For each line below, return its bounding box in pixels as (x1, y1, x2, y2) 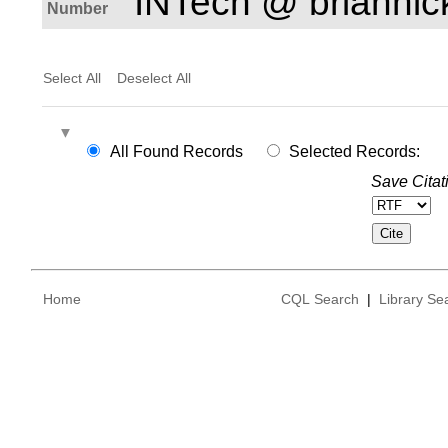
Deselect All (116, 69, 191, 86)
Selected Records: (289, 142, 421, 160)
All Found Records (109, 142, 243, 160)
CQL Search (280, 291, 359, 308)
